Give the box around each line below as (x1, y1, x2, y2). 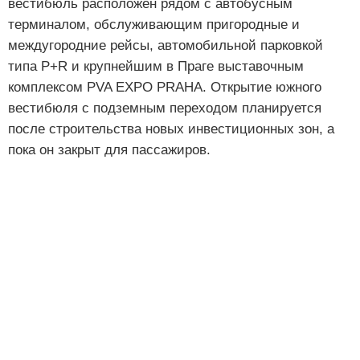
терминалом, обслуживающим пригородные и (8, 16, 300, 32)
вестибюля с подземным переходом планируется (8, 100, 321, 116)
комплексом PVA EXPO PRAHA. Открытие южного (8, 79, 321, 95)
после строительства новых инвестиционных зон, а (8, 121, 334, 137)
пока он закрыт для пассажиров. (8, 141, 211, 157)
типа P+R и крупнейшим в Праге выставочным (8, 58, 304, 74)
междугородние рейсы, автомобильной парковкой (8, 37, 323, 53)
